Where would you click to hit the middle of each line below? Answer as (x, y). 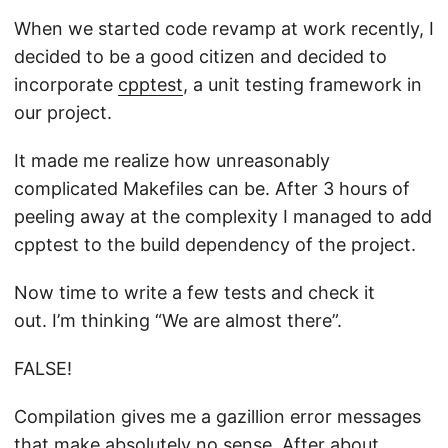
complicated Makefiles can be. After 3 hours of (212, 188)
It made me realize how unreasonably (172, 160)
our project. (63, 112)
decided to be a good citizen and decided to (200, 56)
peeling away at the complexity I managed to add (223, 216)
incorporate (66, 84)
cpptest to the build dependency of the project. (217, 244)
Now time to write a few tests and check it (194, 292)
